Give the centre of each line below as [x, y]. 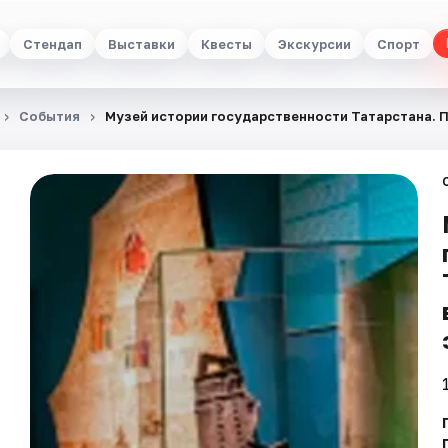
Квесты [226, 43]
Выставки [141, 43]
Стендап [52, 43]
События [49, 116]
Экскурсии [314, 43]
